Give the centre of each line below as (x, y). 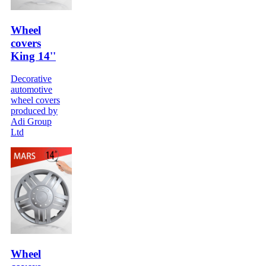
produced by (34, 111)
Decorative (31, 79)
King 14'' (33, 56)
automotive (31, 90)
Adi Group (31, 122)
